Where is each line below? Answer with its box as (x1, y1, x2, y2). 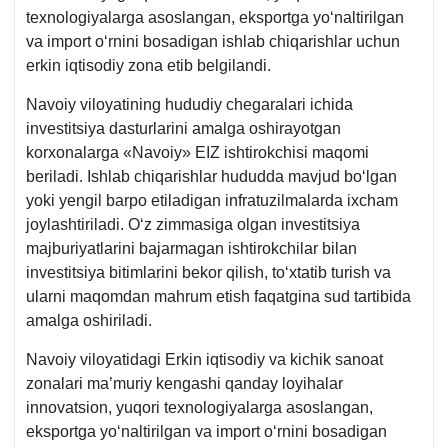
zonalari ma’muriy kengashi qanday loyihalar (26, 374, 343, 392)
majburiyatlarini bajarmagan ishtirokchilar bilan (26, 239, 357, 257)
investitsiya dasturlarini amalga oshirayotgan (26, 119, 341, 137)
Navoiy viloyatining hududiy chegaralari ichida (26, 95, 353, 113)
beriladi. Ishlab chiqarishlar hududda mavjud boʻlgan (26, 167, 397, 185)
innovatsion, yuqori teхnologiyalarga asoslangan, (26, 398, 373, 416)
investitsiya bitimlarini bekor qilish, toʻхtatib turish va (26, 263, 391, 281)
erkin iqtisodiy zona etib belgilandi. (26, 56, 271, 74)
